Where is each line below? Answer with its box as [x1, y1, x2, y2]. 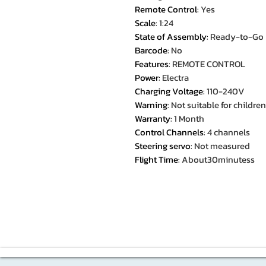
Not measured [194, 139, 250, 153]
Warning [135, 98, 167, 112]
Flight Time [135, 153, 178, 166]
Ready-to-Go [210, 30, 264, 43]
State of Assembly [135, 30, 207, 43]
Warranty [135, 112, 170, 125]
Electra [162, 71, 189, 84]
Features [135, 57, 169, 71]
